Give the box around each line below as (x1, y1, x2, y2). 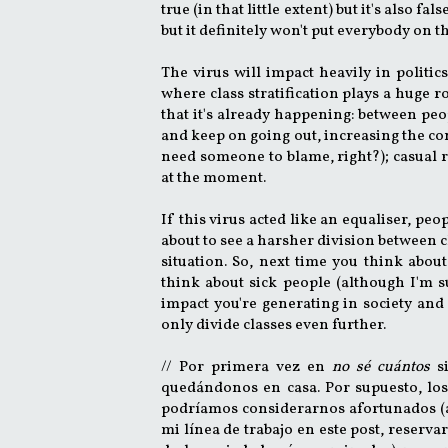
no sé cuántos (332, 355, 438, 378)
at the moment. (161, 166, 269, 189)
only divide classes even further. (161, 313, 389, 336)
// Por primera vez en (161, 355, 333, 378)
